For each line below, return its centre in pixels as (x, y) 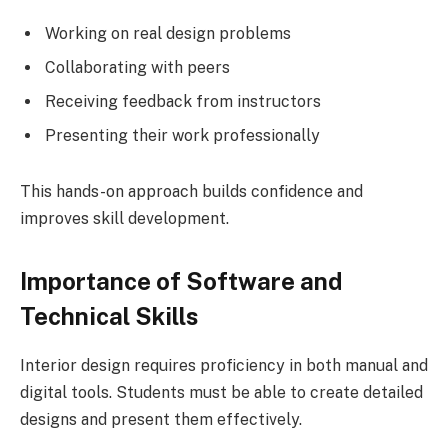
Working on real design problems (168, 34)
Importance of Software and (181, 281)
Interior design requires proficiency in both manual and (224, 366)
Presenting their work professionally (182, 136)
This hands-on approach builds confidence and (191, 191)
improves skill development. (124, 218)
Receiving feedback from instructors (183, 102)
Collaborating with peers (137, 68)
